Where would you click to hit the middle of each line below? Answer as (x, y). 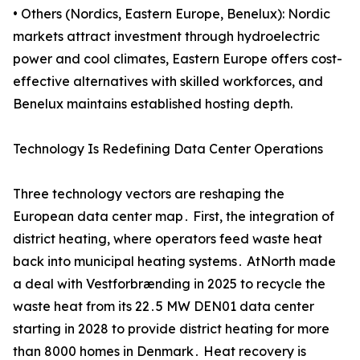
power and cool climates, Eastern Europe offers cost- (178, 59)
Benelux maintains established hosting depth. (153, 104)
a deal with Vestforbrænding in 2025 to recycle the (169, 284)
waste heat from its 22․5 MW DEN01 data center (164, 307)
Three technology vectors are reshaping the (149, 194)
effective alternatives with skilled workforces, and (168, 82)
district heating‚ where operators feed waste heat (168, 239)
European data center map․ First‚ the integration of (174, 217)
